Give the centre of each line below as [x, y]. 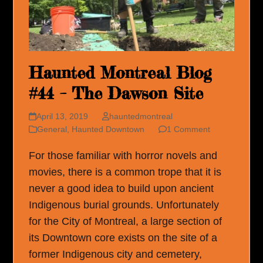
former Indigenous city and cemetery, [116, 254]
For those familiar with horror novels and [123, 156]
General [52, 129]
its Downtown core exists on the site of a [123, 238]
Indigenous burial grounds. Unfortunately [124, 205]
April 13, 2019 [62, 117]
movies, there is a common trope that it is [125, 172]
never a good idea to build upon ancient [122, 189]
